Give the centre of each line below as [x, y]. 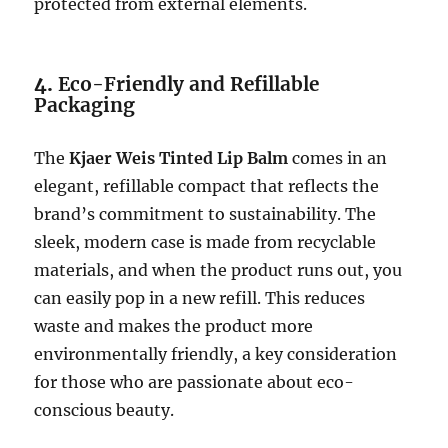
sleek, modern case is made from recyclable [205, 241]
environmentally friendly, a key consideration [216, 353]
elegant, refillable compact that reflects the [207, 185]
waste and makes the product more [174, 325]
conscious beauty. [104, 409]
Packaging [85, 104]
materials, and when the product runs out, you [218, 269]
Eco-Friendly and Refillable [189, 83]
